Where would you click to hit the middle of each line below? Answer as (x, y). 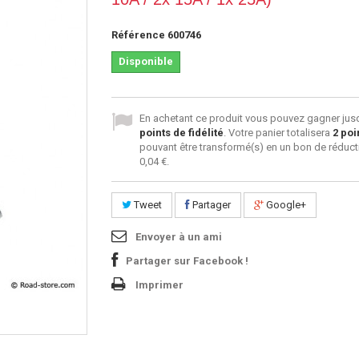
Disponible (146, 61)
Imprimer (159, 284)
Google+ (285, 204)
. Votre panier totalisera (278, 132)
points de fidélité (182, 132)
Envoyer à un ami (179, 236)
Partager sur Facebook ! (187, 260)
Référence (138, 34)
